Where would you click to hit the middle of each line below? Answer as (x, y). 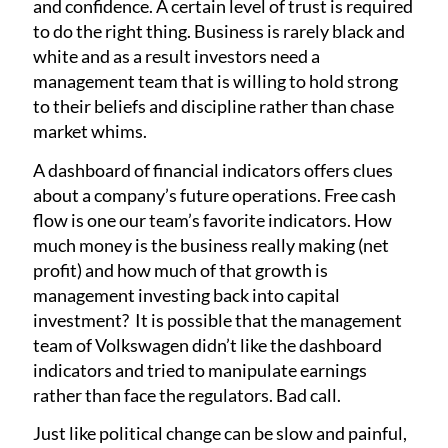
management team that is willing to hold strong (216, 81)
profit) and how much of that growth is (181, 269)
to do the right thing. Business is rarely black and (219, 31)
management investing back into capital (187, 294)
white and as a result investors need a (177, 56)
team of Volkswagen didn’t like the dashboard (208, 344)
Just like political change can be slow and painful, (220, 433)
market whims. (90, 131)
